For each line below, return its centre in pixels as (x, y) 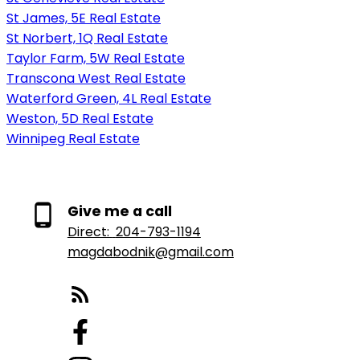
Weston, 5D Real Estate (80, 118)
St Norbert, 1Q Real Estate (87, 38)
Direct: (90, 231)
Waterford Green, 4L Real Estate (109, 98)
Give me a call (119, 211)
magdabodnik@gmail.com (150, 252)
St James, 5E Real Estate (84, 18)
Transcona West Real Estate (96, 78)
